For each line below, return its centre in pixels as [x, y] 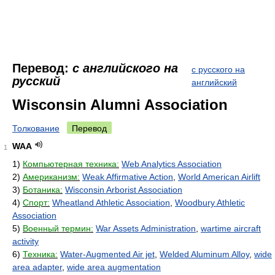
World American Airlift [219, 177]
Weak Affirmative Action [128, 177]
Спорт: [36, 203]
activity [25, 241]
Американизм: [51, 177]
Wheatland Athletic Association [111, 203]
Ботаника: [43, 190]
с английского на [125, 68]
